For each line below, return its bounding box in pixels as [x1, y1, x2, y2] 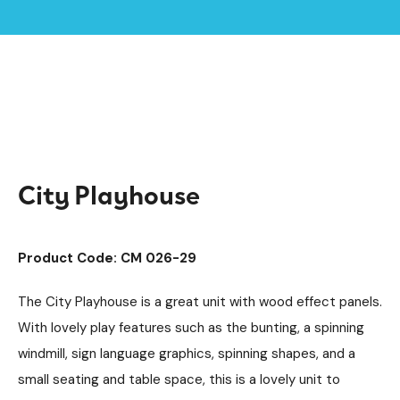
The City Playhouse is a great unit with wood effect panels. [18, 293, 382, 311]
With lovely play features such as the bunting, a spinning [18, 319, 364, 337]
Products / [66, 17, 137, 36]
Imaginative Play [185, 37, 296, 56]
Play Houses [18, 63, 99, 82]
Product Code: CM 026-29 [18, 249, 196, 267]
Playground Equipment [18, 37, 172, 56]
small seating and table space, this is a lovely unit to [18, 371, 340, 388]
